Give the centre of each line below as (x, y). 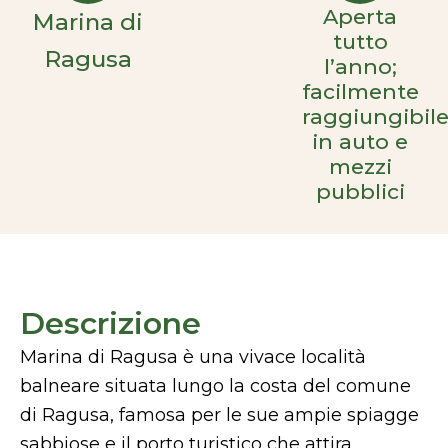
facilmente (360, 91)
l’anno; (360, 66)
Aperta (360, 16)
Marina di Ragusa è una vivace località (193, 357)
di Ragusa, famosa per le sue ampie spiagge (219, 415)
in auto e (360, 141)
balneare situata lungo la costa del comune (215, 386)
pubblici (360, 191)
